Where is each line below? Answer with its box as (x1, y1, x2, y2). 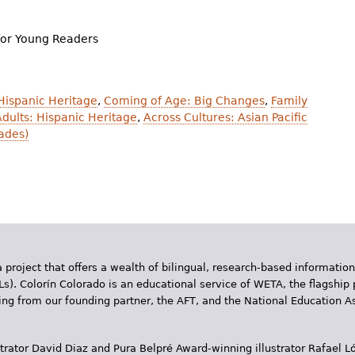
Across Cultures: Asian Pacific (143, 111, 307, 124)
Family (271, 94, 307, 108)
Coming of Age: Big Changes (104, 94, 265, 108)
